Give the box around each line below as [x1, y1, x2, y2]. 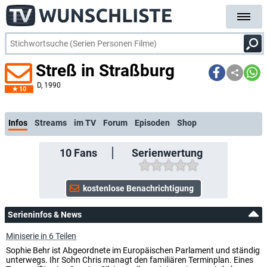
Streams [35, 118, 67, 128]
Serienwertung [131, 147, 203, 159]
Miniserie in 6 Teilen [6, 231, 76, 241]
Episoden [135, 118, 170, 128]
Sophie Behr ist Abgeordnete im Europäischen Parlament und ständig [6, 246, 260, 255]
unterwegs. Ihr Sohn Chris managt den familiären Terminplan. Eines [6, 255, 253, 265]
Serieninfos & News [8, 210, 82, 219]
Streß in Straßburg [36, 61, 175, 80]
